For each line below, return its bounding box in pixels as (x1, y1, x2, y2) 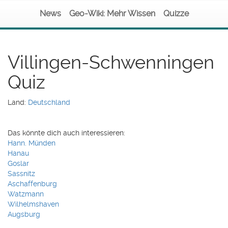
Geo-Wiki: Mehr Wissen (69, 9, 155, 18)
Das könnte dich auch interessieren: (8, 129, 125, 137)
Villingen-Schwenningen (8, 51, 214, 73)
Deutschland (28, 98, 70, 106)
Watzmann (8, 190, 44, 198)
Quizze (163, 9, 189, 18)
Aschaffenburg (8, 180, 57, 188)
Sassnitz (8, 169, 35, 178)
